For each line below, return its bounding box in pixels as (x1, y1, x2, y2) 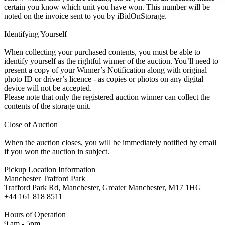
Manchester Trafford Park (4, 174, 85, 183)
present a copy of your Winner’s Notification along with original (4, 66, 207, 75)
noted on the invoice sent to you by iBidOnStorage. (4, 12, 167, 21)
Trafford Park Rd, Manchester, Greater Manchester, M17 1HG (4, 183, 201, 192)
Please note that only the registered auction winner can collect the (4, 93, 210, 102)
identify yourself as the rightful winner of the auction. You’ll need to (4, 57, 218, 66)
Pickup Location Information (4, 165, 95, 174)
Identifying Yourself (4, 30, 67, 39)
